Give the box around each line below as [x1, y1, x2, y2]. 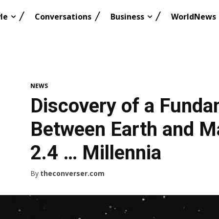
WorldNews [171, 11, 216, 22]
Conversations [35, 11, 91, 22]
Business [110, 11, 144, 22]
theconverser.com [40, 169, 105, 178]
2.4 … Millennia [30, 141, 161, 165]
